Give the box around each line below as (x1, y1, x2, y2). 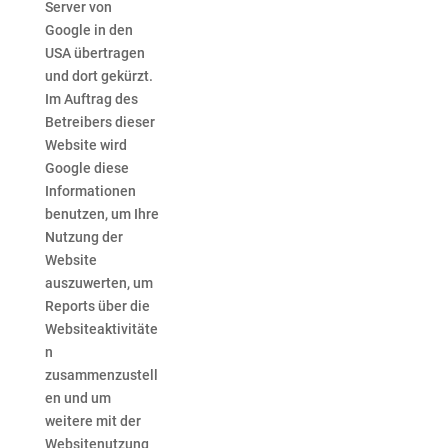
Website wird (44, 137, 127, 154)
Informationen (44, 183, 136, 200)
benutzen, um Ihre (44, 206, 159, 223)
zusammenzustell (44, 367, 158, 384)
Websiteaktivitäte (44, 321, 158, 338)
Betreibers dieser (44, 114, 155, 131)
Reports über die (44, 298, 150, 315)
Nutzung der (44, 229, 123, 246)
